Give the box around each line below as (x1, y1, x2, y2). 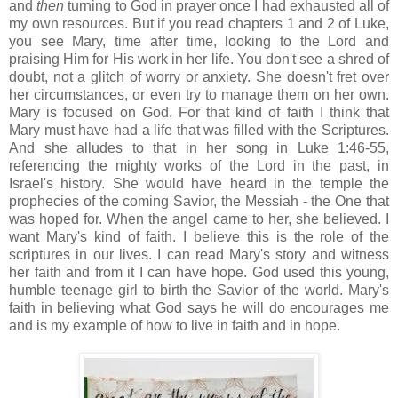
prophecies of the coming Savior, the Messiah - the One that (9, 193, 389, 209)
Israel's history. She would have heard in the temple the (9, 175, 389, 191)
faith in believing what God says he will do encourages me (9, 299, 389, 315)
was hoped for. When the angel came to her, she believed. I (9, 211, 389, 227)
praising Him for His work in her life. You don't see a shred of (9, 51, 389, 67)
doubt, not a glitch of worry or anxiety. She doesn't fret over (9, 68, 389, 84)
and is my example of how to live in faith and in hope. (9, 317, 340, 333)
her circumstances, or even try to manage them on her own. (9, 86, 389, 102)
